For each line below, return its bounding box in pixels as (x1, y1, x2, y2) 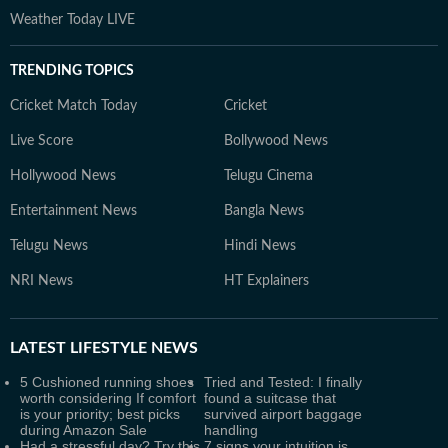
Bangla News (224, 204, 304, 218)
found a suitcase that (204, 390, 336, 406)
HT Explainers (224, 274, 309, 288)
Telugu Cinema (224, 169, 313, 183)
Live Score (10, 134, 73, 148)
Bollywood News (224, 134, 328, 148)
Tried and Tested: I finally (204, 374, 362, 390)
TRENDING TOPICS (10, 64, 134, 78)
